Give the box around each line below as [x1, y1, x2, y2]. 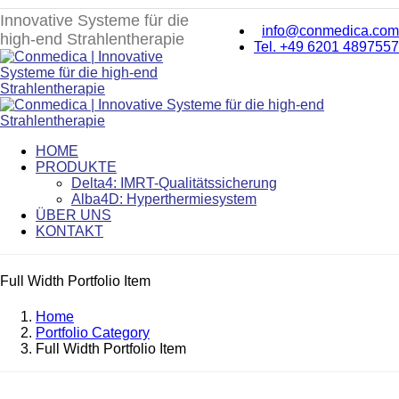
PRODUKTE [36, 159, 117, 175]
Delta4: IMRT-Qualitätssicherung [71, 175, 277, 191]
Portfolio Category [36, 324, 150, 340]
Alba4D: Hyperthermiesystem [71, 191, 256, 207]
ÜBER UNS [36, 208, 111, 223]
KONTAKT [36, 224, 103, 239]
